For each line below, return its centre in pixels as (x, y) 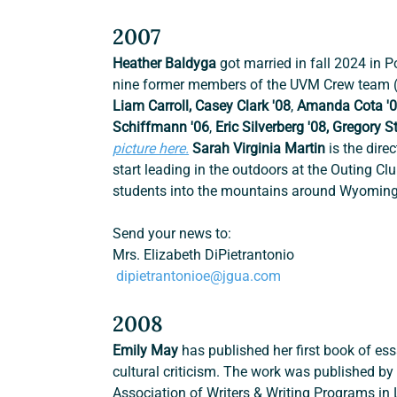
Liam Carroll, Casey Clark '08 (202, 106)
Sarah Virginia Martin (259, 149)
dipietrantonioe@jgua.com (199, 276)
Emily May (148, 351)
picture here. (151, 149)
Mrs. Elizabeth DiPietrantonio (204, 255)
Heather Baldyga (167, 64)
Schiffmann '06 (161, 128)
